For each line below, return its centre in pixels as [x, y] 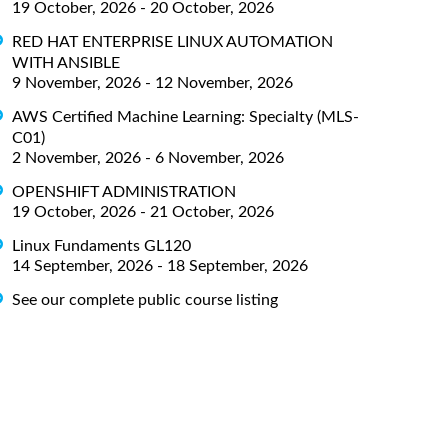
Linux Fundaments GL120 [101, 245]
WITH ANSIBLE [66, 62]
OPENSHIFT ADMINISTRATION [124, 191]
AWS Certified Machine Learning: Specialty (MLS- [185, 116]
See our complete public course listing [145, 299]
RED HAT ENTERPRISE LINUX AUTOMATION [172, 41]
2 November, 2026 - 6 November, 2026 [148, 157]
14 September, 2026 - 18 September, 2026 [160, 265]
